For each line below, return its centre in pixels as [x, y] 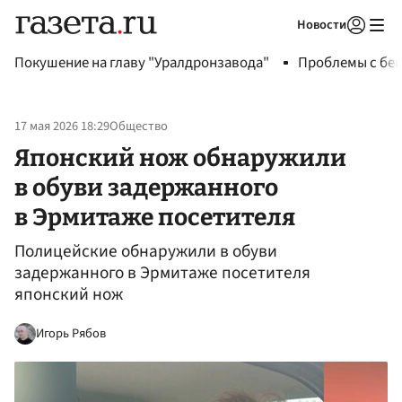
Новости [322, 25]
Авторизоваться [283, 48]
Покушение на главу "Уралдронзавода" [142, 63]
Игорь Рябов [71, 333]
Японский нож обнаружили [180, 157]
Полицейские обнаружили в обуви [146, 252]
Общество [139, 127]
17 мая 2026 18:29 [62, 127]
